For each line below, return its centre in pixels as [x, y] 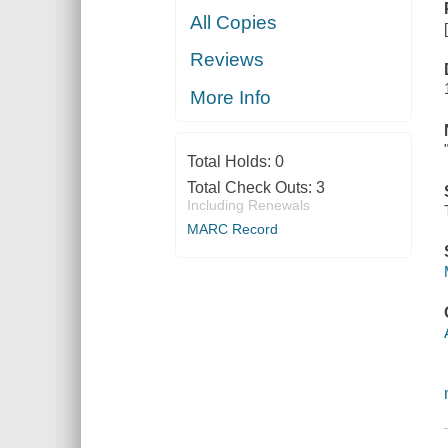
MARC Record [232, 228]
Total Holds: [230, 161]
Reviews [227, 60]
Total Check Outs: [251, 187]
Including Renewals [248, 204]
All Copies [234, 22]
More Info [231, 97]
